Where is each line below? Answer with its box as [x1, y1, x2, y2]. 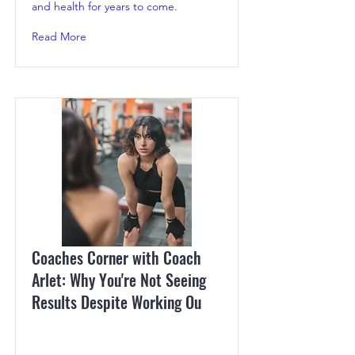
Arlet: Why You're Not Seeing [32, 268, 206, 292]
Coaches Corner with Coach [32, 246, 201, 270]
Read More [32, 29, 86, 44]
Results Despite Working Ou [32, 290, 201, 315]
